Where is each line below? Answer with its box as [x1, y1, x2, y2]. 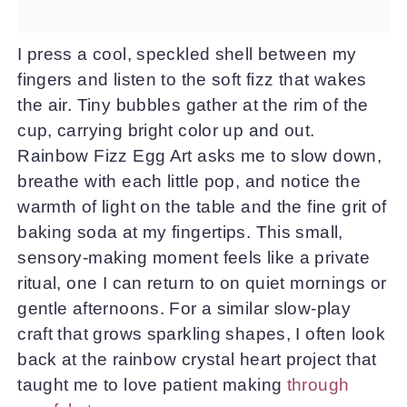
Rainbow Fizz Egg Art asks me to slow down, [17, 145, 382, 165]
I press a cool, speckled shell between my [17, 44, 357, 64]
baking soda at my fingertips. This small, [17, 222, 343, 242]
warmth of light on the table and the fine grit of [17, 196, 387, 216]
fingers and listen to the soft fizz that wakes [17, 69, 367, 89]
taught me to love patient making [17, 374, 287, 394]
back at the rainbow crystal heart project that [17, 349, 377, 369]
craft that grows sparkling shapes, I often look [17, 323, 386, 343]
